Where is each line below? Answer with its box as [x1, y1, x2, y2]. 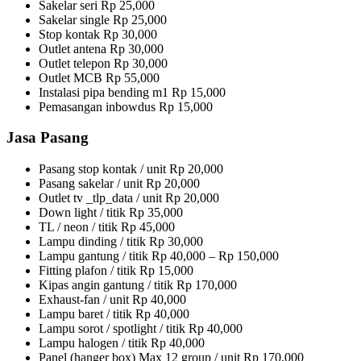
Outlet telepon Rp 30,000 [39, 56, 168, 70]
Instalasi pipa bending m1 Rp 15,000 [39, 85, 226, 99]
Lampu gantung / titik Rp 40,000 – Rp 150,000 [39, 249, 279, 263]
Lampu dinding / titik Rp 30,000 [39, 234, 203, 249]
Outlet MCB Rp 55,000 [39, 70, 160, 85]
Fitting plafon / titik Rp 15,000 [39, 263, 193, 278]
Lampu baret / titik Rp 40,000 [39, 307, 189, 322]
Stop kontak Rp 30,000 [39, 27, 157, 41]
